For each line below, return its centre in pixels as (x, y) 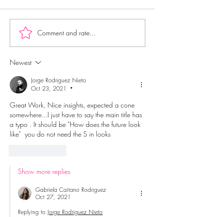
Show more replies (44, 171)
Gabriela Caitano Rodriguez (71, 189)
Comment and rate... (66, 33)
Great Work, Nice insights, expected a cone (73, 105)
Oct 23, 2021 (49, 88)
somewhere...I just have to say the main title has (77, 114)
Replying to (32, 212)
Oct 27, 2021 (53, 197)
